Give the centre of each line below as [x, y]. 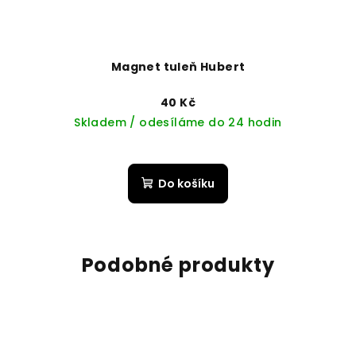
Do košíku [186, 184]
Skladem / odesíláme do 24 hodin [178, 123]
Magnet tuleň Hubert [178, 67]
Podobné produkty [178, 265]
